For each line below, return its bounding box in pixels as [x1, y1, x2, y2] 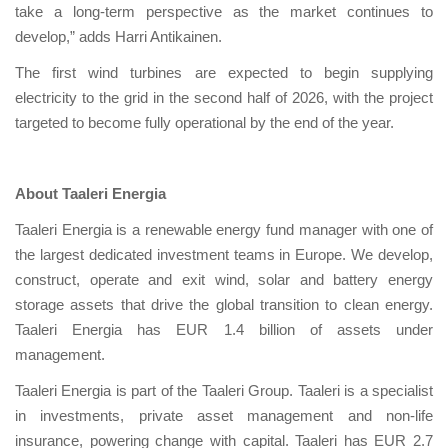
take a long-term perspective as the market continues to [15, 4, 433, 20]
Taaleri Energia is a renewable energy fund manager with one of [15, 222, 433, 238]
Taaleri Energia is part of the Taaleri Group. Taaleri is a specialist [15, 383, 433, 399]
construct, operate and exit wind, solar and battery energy [15, 272, 433, 288]
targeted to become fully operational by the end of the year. [15, 115, 394, 131]
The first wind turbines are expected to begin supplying [15, 65, 433, 81]
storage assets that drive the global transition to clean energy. [15, 297, 433, 313]
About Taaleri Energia [15, 186, 166, 202]
